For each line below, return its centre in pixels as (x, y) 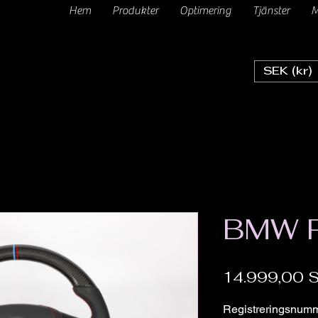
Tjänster (271, 11)
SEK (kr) (288, 71)
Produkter (135, 11)
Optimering (205, 11)
